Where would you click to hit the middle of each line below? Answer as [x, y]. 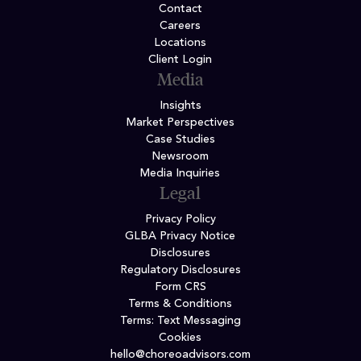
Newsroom [180, 156]
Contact [180, 9]
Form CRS [180, 287]
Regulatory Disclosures [180, 270]
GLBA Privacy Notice [180, 236]
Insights [180, 106]
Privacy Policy [180, 219]
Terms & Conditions [180, 304]
